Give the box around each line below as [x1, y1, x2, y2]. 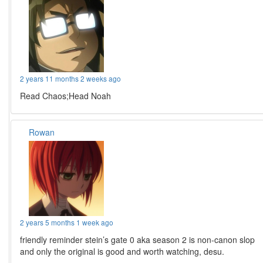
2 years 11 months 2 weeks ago [20, 73, 122, 84]
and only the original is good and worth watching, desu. [20, 245, 225, 258]
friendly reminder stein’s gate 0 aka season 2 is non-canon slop [20, 234, 255, 246]
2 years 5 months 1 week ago [20, 217, 114, 228]
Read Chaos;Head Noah [20, 90, 112, 102]
